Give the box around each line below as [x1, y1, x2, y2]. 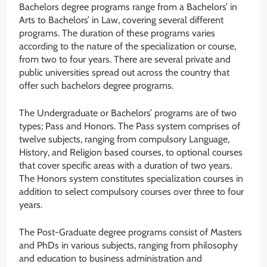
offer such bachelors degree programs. [19, 80, 173, 92]
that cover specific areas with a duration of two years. [19, 160, 232, 172]
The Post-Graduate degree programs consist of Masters [19, 226, 242, 238]
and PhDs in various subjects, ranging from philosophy [19, 240, 238, 252]
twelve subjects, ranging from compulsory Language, [19, 133, 229, 145]
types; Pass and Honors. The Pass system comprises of [19, 120, 240, 132]
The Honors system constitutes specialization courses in [19, 173, 243, 185]
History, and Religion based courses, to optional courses [19, 147, 243, 159]
